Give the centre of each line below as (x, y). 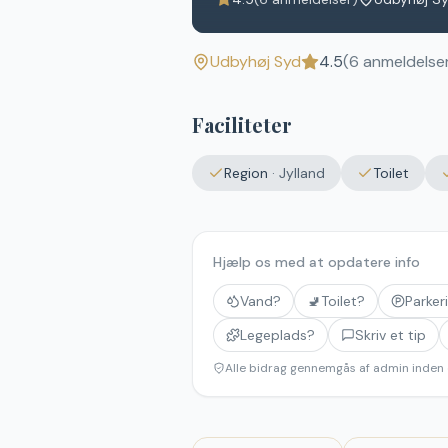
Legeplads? (277, 335)
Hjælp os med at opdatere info (316, 262)
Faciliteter (242, 124)
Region (246, 173)
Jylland (302, 173)
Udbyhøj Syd (255, 61)
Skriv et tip (390, 335)
